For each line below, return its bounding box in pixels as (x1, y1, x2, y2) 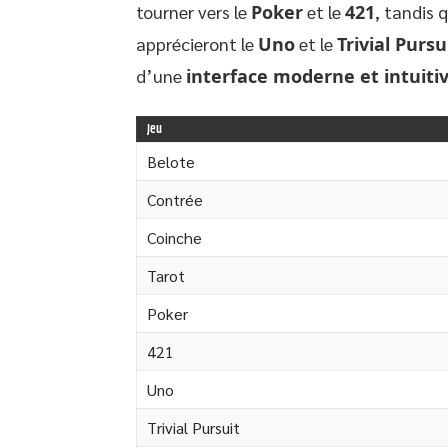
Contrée (147, 189, 203, 210)
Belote (147, 151, 195, 172)
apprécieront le (136, 32, 258, 55)
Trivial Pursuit (147, 417, 240, 438)
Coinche (147, 227, 202, 248)
